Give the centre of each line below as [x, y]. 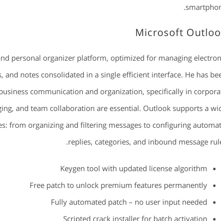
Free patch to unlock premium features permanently [118, 185]
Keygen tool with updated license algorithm [133, 168]
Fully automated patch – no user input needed [129, 202]
